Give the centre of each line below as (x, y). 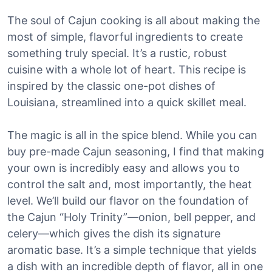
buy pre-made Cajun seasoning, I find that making (136, 151)
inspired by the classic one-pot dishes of (111, 86)
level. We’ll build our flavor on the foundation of (128, 201)
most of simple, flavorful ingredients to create (125, 37)
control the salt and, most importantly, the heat (130, 184)
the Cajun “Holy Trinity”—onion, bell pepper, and (131, 217)
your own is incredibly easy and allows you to (124, 168)
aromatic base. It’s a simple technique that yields (132, 250)
